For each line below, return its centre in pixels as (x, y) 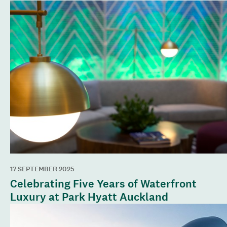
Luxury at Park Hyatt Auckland (89, 197)
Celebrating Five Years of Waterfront (103, 184)
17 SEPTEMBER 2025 (42, 169)
